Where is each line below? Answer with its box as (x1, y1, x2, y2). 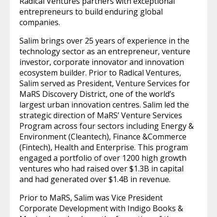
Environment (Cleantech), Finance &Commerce (19, 131, 186, 142)
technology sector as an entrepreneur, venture (19, 46, 190, 57)
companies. (19, 17, 60, 28)
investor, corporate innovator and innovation (19, 57, 184, 67)
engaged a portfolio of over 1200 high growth (19, 153, 186, 163)
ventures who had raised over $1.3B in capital (19, 163, 184, 174)
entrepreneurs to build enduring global (19, 6, 163, 17)
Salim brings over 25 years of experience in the (19, 35, 189, 46)
